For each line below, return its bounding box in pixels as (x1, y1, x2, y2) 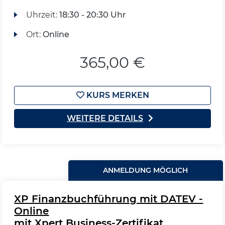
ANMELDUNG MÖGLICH (103, 166, 188, 175)
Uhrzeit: (26, 10, 59, 20)
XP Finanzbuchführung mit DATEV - (14, 193, 203, 205)
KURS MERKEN (84, 90, 149, 100)
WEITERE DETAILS (67, 114, 143, 123)
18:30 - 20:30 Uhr (59, 10, 126, 20)
